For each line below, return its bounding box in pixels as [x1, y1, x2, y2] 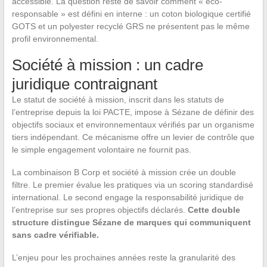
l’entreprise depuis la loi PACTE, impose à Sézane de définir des [11, 107, 254, 117]
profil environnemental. [11, 34, 98, 44]
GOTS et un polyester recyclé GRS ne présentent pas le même [11, 21, 250, 32]
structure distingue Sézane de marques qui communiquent [11, 218, 251, 228]
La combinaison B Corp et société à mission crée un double [11, 167, 236, 178]
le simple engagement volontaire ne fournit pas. [11, 145, 191, 155]
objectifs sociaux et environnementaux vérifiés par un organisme [11, 120, 254, 130]
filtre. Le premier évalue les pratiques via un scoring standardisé [11, 180, 253, 190]
